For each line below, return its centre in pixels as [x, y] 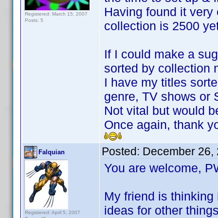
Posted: [122, 151]
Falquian [52, 152]
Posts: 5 [34, 20]
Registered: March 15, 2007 [56, 14]
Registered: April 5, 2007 [53, 212]
